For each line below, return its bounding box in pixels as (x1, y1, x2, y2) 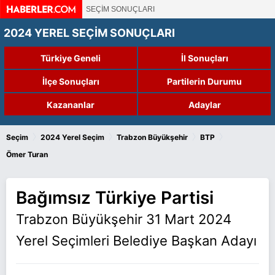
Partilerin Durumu (167, 76, 242, 87)
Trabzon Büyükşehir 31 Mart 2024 (16, 211, 231, 227)
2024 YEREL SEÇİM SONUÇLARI (4, 26, 175, 39)
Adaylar (188, 99, 221, 110)
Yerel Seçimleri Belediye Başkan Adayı (16, 233, 257, 249)
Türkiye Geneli (41, 53, 101, 63)
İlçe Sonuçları (42, 76, 99, 87)
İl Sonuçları (180, 53, 228, 63)
